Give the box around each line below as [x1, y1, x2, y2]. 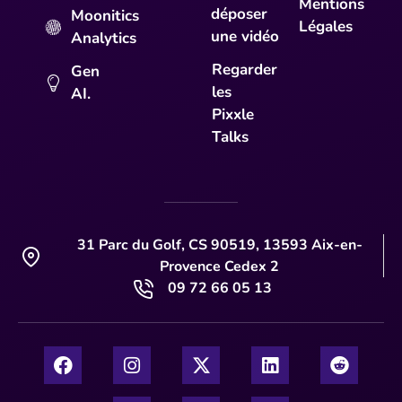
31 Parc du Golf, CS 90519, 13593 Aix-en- [76, 235, 363, 256]
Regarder [212, 59, 277, 81]
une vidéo [210, 26, 279, 48]
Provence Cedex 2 [160, 257, 280, 277]
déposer [210, 4, 267, 25]
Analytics [70, 28, 136, 49]
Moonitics [70, 5, 139, 27]
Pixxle [212, 104, 254, 126]
